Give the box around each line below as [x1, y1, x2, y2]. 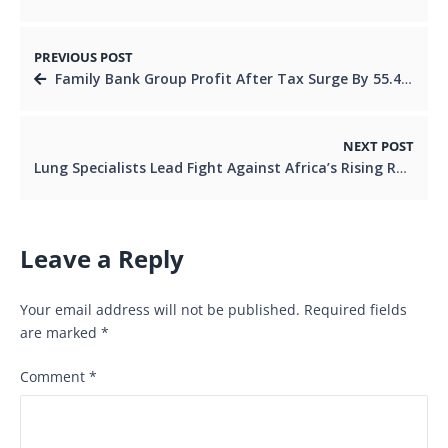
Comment [20, 366, 89, 386]
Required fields [304, 299, 407, 319]
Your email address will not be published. [20, 299, 300, 319]
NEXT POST [343, 137, 414, 155]
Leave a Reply [20, 242, 184, 275]
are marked [20, 322, 101, 342]
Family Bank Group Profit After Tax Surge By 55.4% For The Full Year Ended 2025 [55, 68, 401, 88]
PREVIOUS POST [34, 48, 133, 66]
